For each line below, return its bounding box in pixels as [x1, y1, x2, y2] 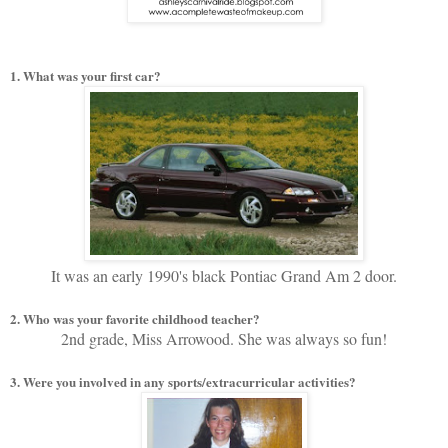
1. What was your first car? [10, 65, 161, 85]
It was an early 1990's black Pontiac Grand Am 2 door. [51, 264, 397, 286]
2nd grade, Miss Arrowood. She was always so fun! [61, 327, 387, 349]
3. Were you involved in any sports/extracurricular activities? [10, 371, 356, 391]
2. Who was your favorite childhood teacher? [10, 308, 260, 328]
